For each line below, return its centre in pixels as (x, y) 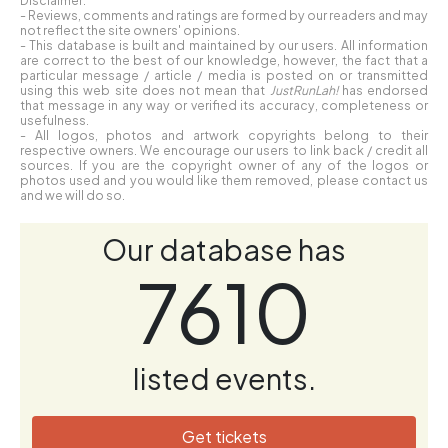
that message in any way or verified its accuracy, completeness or (224, 104)
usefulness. (54, 119)
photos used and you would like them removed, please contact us (224, 179)
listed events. (224, 377)
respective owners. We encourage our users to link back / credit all (224, 149)
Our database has (224, 248)
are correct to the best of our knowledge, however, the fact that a (224, 59)
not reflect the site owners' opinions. (130, 29)
